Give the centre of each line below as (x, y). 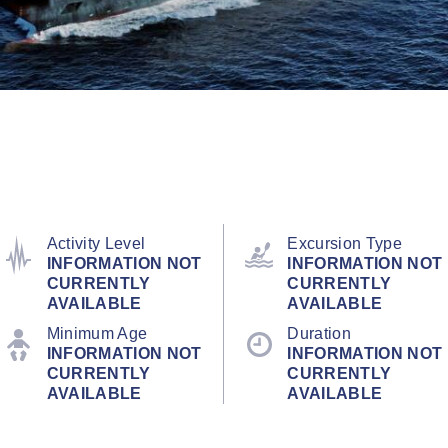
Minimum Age (97, 333)
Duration (319, 333)
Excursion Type (344, 243)
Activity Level (96, 243)
